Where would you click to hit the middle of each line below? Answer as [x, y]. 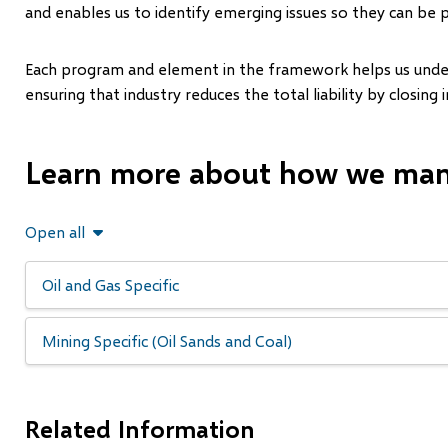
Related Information [139, 428]
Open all [54, 231]
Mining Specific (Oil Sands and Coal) [166, 340]
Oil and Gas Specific [110, 284]
